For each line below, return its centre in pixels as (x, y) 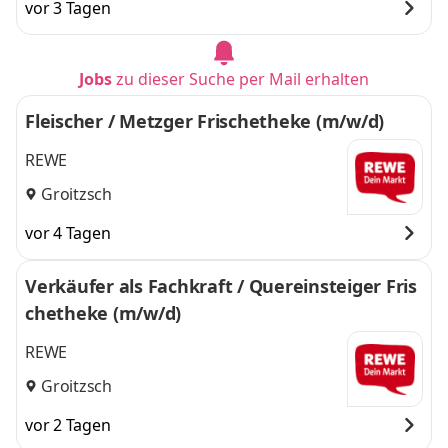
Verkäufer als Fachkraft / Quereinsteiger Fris (221, 286)
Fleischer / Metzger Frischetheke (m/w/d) (204, 121)
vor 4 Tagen (68, 233)
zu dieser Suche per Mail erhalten (242, 79)
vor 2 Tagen (68, 425)
